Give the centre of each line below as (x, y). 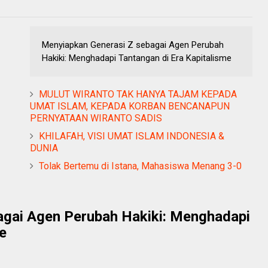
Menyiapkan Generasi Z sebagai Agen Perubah (133, 45)
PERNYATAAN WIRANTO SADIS (96, 118)
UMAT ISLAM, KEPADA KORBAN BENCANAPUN (130, 106)
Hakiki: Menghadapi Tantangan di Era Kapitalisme (137, 58)
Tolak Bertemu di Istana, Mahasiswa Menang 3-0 (140, 166)
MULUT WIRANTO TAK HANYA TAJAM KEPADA (138, 94)
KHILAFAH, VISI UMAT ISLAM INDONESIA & (132, 136)
